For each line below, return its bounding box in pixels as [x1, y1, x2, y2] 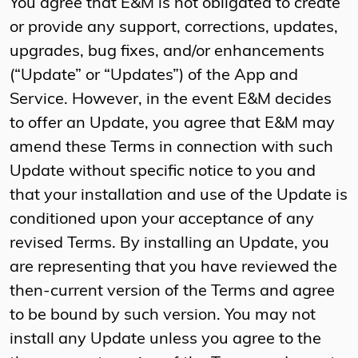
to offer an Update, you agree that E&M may [10, 116, 335, 133]
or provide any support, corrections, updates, [10, 20, 338, 37]
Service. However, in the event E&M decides [10, 92, 332, 109]
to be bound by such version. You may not [10, 308, 316, 324]
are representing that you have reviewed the [10, 260, 337, 276]
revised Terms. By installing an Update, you [10, 236, 329, 253]
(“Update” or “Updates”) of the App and [10, 68, 298, 85]
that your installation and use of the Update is [10, 188, 348, 205]
